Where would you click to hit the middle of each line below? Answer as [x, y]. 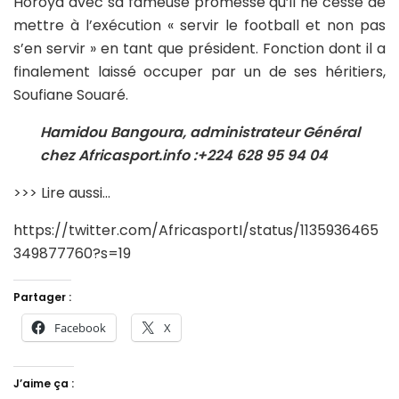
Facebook [80, 328]
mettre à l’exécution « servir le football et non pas [199, 26]
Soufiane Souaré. [71, 95]
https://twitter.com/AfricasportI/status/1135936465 [196, 231]
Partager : [42, 297]
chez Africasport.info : [118, 156]
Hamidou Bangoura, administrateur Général [200, 133]
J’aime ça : [44, 384]
